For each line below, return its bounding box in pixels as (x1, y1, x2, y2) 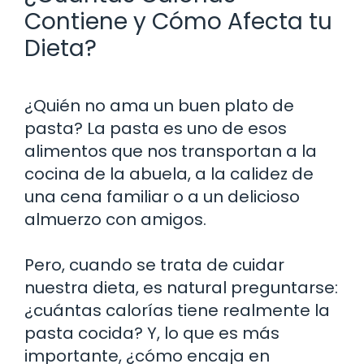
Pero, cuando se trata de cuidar (24, 253, 284, 276)
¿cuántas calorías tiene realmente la (24, 298, 330, 322)
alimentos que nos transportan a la (24, 139, 317, 162)
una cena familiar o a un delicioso (24, 184, 300, 208)
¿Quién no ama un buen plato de (24, 93, 294, 117)
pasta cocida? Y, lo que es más (24, 321, 279, 344)
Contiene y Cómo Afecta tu (24, 5, 332, 37)
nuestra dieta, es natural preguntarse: (24, 275, 338, 299)
